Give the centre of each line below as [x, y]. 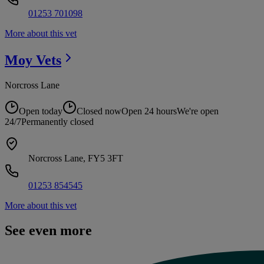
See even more [48, 230]
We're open [198, 111]
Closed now [99, 111]
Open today [41, 111]
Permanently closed [57, 122]
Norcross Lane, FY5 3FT [76, 159]
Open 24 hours [149, 111]
